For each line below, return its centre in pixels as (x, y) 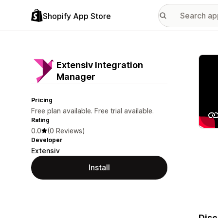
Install (99, 167)
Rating (40, 120)
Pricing (42, 100)
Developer (47, 140)
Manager (76, 77)
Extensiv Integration (100, 65)
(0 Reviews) (66, 131)
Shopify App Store (77, 16)
